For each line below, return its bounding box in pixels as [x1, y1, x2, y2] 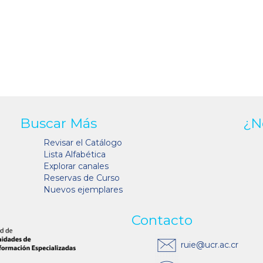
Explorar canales [43, 161, 109, 172]
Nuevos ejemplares [43, 184, 123, 195]
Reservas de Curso [43, 173, 120, 184]
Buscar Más [20, 115, 97, 132]
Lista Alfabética [43, 149, 106, 160]
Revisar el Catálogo [43, 137, 122, 149]
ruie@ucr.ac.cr [178, 239, 238, 250]
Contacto [131, 212, 193, 229]
